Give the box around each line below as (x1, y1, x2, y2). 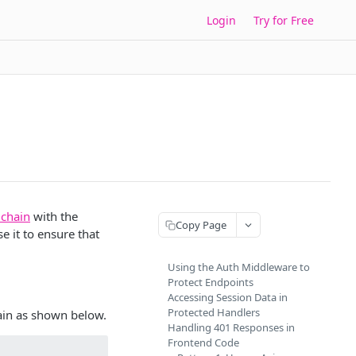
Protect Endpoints (168, 275, 253, 289)
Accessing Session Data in (168, 290, 288, 304)
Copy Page (176, 217, 226, 232)
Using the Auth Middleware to (168, 260, 310, 274)
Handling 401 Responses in (168, 320, 295, 335)
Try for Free (253, 12, 314, 28)
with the (30, 208, 78, 224)
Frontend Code (168, 335, 239, 350)
